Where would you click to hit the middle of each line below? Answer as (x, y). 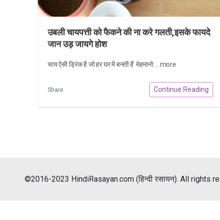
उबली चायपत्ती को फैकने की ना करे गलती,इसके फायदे (129, 32)
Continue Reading (181, 90)
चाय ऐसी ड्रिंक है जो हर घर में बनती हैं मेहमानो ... (104, 64)
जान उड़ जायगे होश (77, 44)
